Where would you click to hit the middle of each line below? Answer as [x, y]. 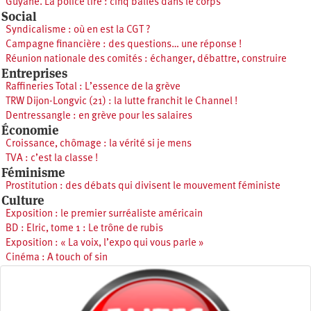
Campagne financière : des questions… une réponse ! [124, 45]
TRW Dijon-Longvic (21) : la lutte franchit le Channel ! [121, 102]
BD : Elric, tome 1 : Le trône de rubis [84, 229]
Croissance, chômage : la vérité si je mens [99, 144]
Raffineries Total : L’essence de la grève [93, 87]
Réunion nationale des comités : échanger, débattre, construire [146, 60]
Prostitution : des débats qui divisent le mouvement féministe [143, 187]
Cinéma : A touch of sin [57, 258]
